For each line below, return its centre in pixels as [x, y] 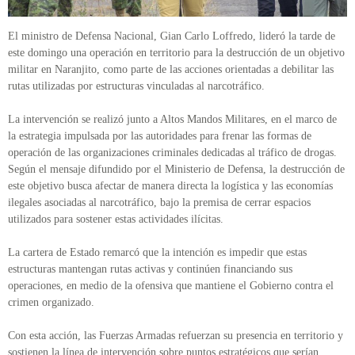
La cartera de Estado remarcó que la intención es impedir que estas [157, 253]
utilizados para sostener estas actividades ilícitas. [116, 219]
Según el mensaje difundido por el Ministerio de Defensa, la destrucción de [176, 170]
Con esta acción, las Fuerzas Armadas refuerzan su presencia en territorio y [176, 336]
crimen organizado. [51, 303]
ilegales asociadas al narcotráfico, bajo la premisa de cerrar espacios [159, 203]
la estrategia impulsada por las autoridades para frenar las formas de [160, 136]
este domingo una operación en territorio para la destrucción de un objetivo [176, 53]
